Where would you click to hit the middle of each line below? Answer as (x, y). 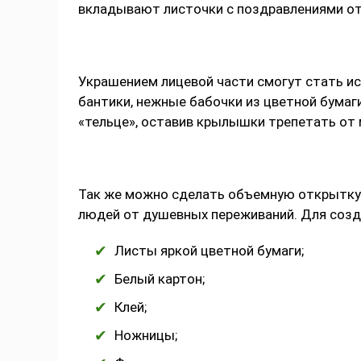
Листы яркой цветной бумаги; (209, 251)
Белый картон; (160, 279)
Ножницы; (146, 336)
